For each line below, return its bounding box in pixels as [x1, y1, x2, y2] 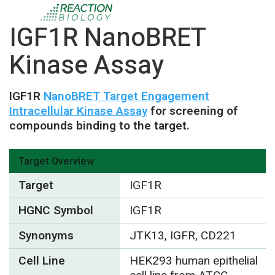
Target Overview [18, 153, 94, 169]
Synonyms [18, 227, 74, 244]
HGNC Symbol [18, 201, 93, 219]
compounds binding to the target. [9, 117, 190, 134]
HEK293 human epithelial [129, 252, 258, 269]
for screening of [147, 103, 238, 120]
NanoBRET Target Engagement [44, 88, 209, 105]
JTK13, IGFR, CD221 [129, 227, 236, 244]
